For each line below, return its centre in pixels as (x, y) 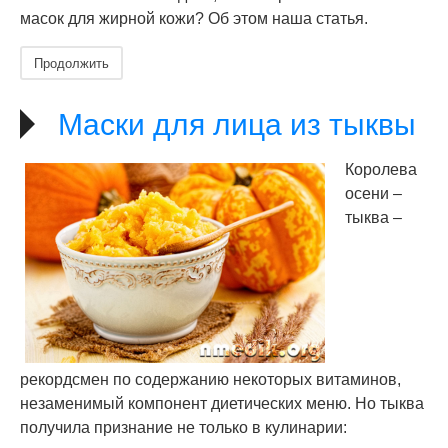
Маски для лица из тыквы (237, 124)
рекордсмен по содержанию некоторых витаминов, (210, 379)
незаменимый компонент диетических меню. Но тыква (222, 403)
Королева (381, 169)
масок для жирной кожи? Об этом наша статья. (194, 18)
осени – (373, 193)
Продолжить (71, 62)
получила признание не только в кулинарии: (183, 427)
